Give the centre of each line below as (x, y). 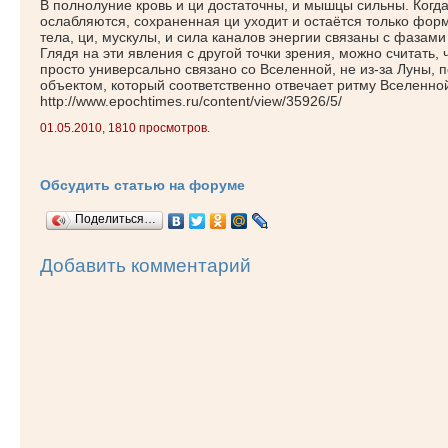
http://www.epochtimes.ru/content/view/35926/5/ (191, 100)
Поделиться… (115, 218)
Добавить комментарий (145, 265)
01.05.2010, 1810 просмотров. (125, 127)
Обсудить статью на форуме (142, 184)
